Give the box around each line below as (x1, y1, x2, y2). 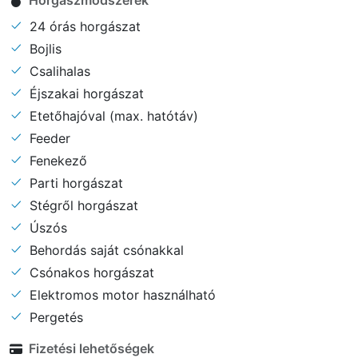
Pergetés (26, 308, 83, 325)
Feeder (26, 129, 70, 146)
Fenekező (26, 152, 87, 169)
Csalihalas (26, 62, 90, 79)
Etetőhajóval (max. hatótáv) (26, 107, 198, 124)
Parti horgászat (26, 174, 123, 191)
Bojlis (26, 40, 62, 57)
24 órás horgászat (26, 18, 141, 34)
